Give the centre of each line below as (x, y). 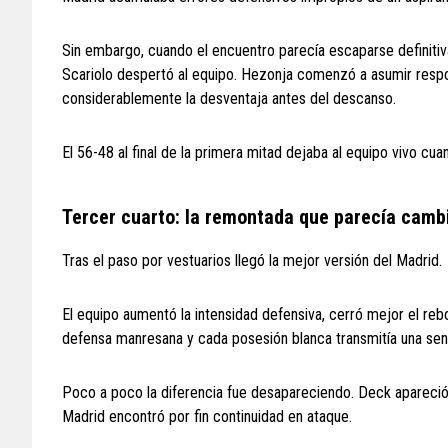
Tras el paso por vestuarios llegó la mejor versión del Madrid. (252, 261)
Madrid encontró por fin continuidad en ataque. (207, 417)
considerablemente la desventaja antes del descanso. (229, 99)
